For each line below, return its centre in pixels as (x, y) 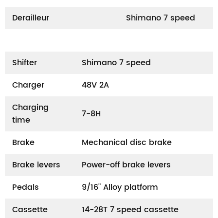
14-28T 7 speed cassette (130, 210)
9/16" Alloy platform (120, 188)
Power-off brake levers (126, 165)
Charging (30, 108)
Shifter (25, 63)
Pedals (26, 188)
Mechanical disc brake (127, 143)
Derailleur (31, 18)
